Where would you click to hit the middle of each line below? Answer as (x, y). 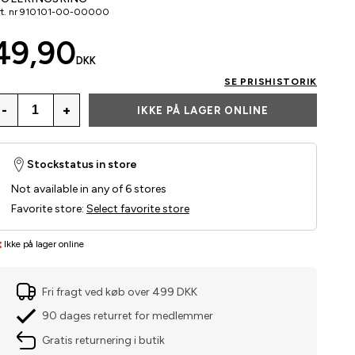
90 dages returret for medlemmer (127, 316)
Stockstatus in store (82, 165)
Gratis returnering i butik (103, 340)
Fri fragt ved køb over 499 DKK (119, 292)
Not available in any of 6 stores (88, 189)
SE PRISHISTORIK (271, 82)
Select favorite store (137, 209)
